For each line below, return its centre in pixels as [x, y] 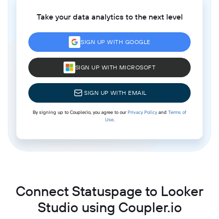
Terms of [177, 112]
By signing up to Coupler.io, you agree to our [80, 112]
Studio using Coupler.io [109, 207]
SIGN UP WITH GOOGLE [116, 42]
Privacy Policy [142, 112]
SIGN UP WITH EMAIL [115, 92]
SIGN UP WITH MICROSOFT [115, 67]
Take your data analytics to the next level [109, 16]
